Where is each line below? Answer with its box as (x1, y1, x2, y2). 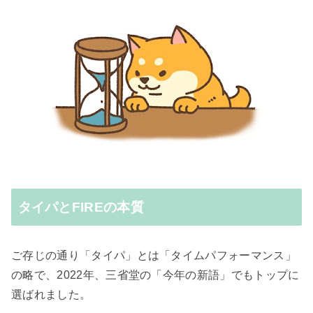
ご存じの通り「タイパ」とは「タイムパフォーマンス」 (11, 249, 297, 261)
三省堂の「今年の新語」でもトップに (105, 268, 300, 281)
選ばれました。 (11, 288, 92, 300)
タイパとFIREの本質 (17, 199, 145, 214)
